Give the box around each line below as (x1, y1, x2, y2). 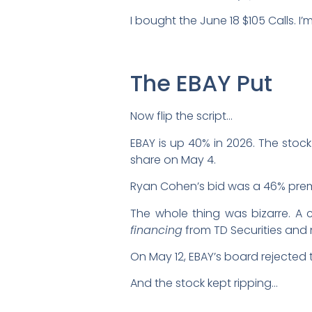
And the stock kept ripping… (130, 275, 278, 292)
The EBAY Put (130, 68, 272, 100)
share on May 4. (130, 151, 216, 168)
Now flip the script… (130, 108, 233, 125)
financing (130, 221, 182, 238)
